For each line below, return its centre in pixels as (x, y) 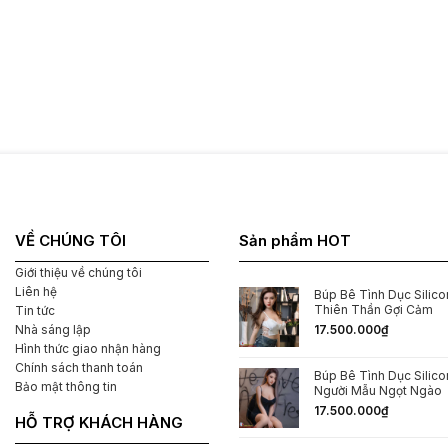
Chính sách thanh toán (79, 367)
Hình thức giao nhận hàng (88, 348)
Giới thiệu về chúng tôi (78, 272)
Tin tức (35, 310)
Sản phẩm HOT (295, 241)
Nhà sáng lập (53, 329)
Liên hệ (36, 291)
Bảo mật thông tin (66, 386)
